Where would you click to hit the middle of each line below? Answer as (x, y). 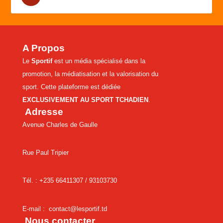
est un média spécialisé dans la (99, 61)
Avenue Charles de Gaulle (60, 124)
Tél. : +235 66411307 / (56, 181)
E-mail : (35, 209)
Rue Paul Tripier (46, 153)
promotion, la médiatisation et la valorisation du (90, 74)
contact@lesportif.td (78, 209)
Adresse (43, 111)
